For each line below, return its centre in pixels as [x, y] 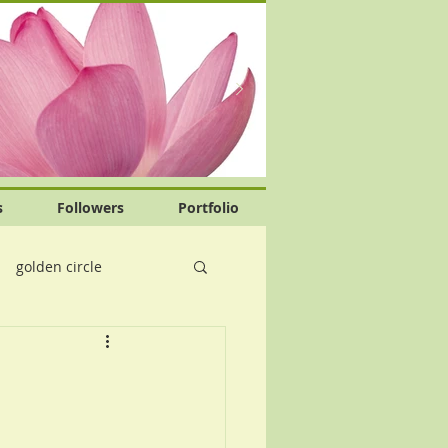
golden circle [59, 266]
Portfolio [208, 207]
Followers [90, 207]
